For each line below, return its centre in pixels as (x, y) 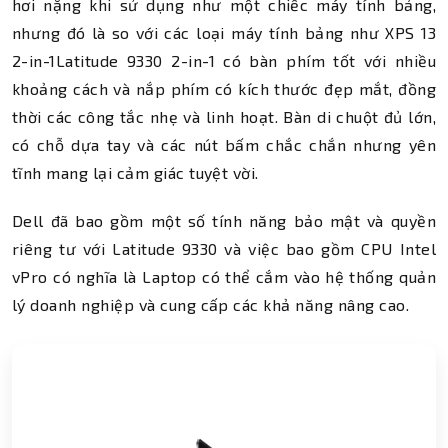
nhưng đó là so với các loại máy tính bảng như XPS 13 (224, 32)
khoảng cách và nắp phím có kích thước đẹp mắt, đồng (224, 88)
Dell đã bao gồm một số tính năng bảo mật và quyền (224, 220)
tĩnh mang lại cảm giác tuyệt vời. (135, 172)
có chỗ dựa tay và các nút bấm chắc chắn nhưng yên (224, 144)
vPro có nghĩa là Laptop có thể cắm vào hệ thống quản (224, 276)
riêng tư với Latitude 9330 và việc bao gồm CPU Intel (224, 248)
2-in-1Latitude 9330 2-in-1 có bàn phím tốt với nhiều (224, 60)
